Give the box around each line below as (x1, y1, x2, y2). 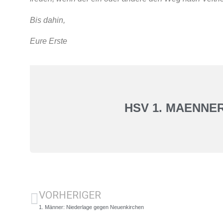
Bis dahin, (30, 15, 65, 24)
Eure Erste (30, 36, 67, 45)
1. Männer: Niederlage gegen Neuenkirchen (39, 204, 144, 211)
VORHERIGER (39, 189, 101, 202)
